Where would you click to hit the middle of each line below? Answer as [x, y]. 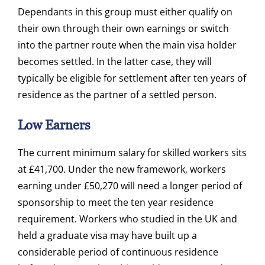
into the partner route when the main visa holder [127, 45]
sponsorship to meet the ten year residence [116, 203]
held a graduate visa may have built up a [107, 236]
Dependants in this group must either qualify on [125, 12]
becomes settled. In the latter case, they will [115, 62]
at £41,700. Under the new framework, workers [122, 169]
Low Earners [54, 125]
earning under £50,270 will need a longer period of [130, 186]
